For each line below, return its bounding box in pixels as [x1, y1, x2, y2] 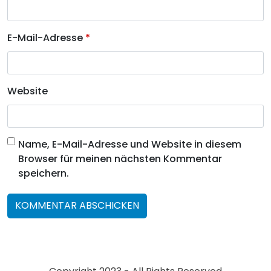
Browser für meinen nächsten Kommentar [18, 151, 222, 166]
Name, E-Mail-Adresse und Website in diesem [18, 137, 241, 151]
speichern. [18, 166, 69, 180]
